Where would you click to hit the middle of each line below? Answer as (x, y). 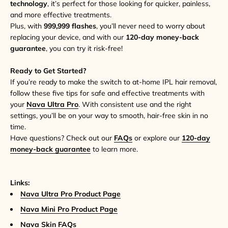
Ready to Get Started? (48, 70)
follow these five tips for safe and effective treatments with (107, 93)
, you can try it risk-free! (84, 48)
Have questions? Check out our (62, 138)
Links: (20, 182)
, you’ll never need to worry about (151, 26)
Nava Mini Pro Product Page (69, 209)
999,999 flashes (70, 26)
